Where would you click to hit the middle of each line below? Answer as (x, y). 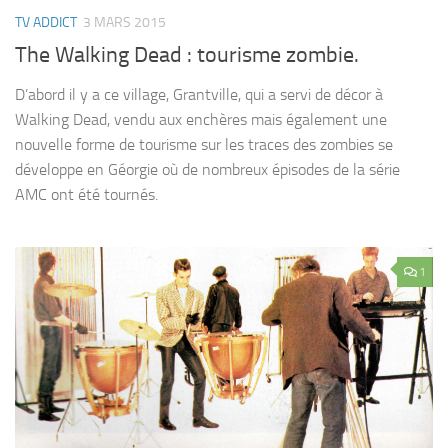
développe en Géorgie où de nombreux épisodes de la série (207, 170)
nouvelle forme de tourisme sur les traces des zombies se (204, 145)
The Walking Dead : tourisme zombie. (187, 55)
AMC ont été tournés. (86, 195)
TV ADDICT (46, 23)
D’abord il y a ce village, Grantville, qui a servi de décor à (199, 95)
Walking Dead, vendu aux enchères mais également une (201, 120)
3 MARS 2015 (124, 23)
